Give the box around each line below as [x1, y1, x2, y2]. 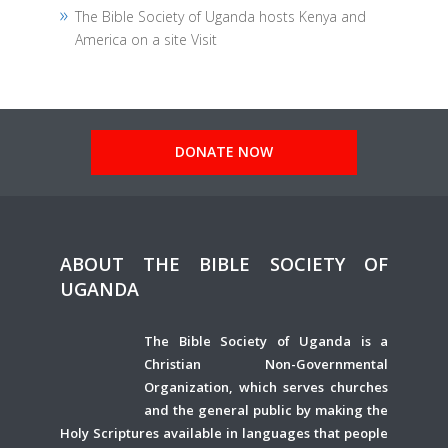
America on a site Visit [74, 29, 217, 49]
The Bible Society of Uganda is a [144, 331, 389, 350]
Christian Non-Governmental [144, 354, 389, 373]
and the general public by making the [144, 400, 389, 419]
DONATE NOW [175, 142, 273, 162]
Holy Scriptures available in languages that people [59, 423, 389, 442]
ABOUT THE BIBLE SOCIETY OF [59, 251, 389, 276]
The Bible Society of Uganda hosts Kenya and [74, 6, 366, 26]
